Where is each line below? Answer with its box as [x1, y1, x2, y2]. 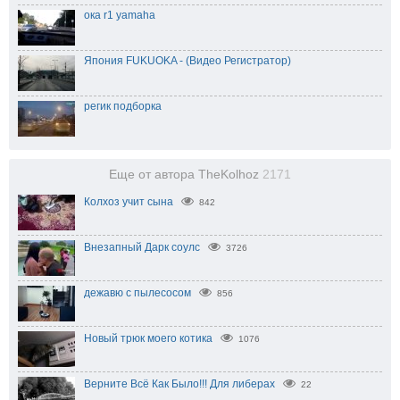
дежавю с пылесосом [84, 287, 191, 300]
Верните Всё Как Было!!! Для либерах [84, 378, 275, 391]
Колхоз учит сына [84, 196, 173, 209]
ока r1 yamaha [84, 9, 155, 22]
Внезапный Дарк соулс [84, 241, 200, 254]
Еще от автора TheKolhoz [109, 168, 262, 182]
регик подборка [84, 100, 162, 113]
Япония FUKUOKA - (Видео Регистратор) [84, 54, 291, 68]
